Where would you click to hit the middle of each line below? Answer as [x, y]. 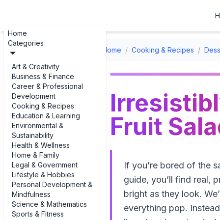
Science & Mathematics [49, 204]
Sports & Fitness [38, 214]
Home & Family [36, 155]
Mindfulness [31, 194]
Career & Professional [47, 86]
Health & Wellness [41, 145]
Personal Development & [52, 184]
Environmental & [38, 125]
